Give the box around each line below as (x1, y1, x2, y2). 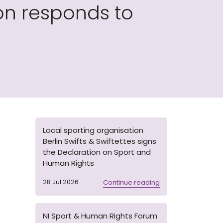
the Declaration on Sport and (43, 147, 151, 157)
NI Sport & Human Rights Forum (43, 211, 157, 221)
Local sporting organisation (43, 125, 143, 135)
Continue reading (103, 177, 160, 187)
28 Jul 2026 (43, 177, 79, 187)
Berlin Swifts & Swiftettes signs (43, 136, 156, 146)
